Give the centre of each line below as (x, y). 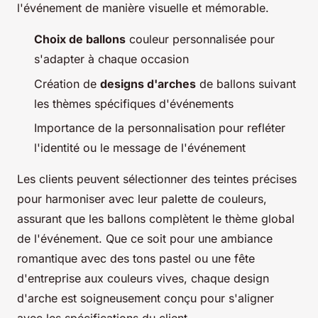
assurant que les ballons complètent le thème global (156, 218)
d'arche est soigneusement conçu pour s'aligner (146, 298)
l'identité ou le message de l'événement (140, 147)
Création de (67, 83)
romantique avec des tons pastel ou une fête (136, 258)
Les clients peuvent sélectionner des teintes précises (157, 179)
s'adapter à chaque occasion (111, 59)
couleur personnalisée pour (200, 39)
